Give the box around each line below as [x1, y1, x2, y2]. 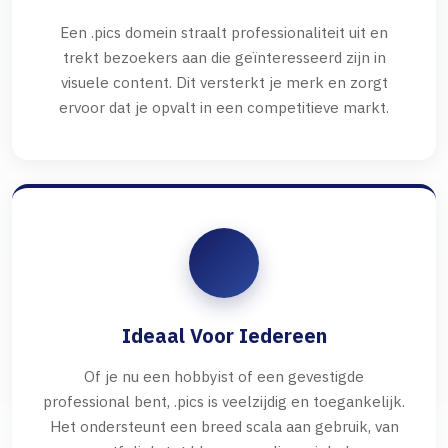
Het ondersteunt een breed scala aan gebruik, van [49, 416, 399, 437]
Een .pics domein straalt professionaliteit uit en [60, 22, 388, 43]
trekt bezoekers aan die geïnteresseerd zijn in [62, 47, 386, 68]
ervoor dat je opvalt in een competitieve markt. [59, 97, 389, 118]
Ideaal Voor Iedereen [121, 322, 327, 350]
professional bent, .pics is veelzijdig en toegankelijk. [43, 391, 405, 412]
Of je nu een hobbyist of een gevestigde [84, 366, 364, 387]
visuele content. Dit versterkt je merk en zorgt [60, 72, 388, 93]
